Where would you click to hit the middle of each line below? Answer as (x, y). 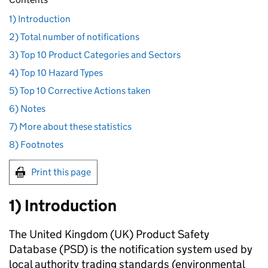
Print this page (61, 172)
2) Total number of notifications (74, 37)
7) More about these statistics (70, 127)
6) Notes (27, 109)
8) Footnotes (36, 144)
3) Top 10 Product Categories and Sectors (95, 55)
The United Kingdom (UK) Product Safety (109, 234)
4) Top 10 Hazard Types (56, 73)
